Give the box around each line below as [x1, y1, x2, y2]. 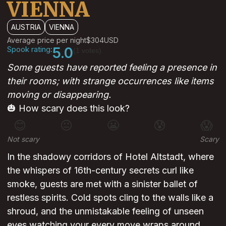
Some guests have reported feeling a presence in [7, 62, 217, 73]
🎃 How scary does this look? [7, 103, 130, 114]
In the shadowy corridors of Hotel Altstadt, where [7, 151, 214, 162]
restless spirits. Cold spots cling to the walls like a [7, 192, 213, 203]
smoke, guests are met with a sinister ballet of [7, 179, 198, 190]
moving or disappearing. [7, 89, 111, 100]
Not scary [7, 135, 39, 144]
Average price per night [7, 36, 86, 45]
